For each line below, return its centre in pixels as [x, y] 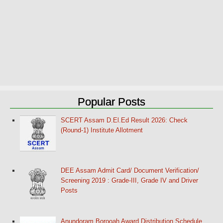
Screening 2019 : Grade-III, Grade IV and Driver [130, 181]
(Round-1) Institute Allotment [102, 130]
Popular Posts [111, 102]
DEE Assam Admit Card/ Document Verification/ [130, 171]
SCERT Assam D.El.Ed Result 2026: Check [124, 120]
